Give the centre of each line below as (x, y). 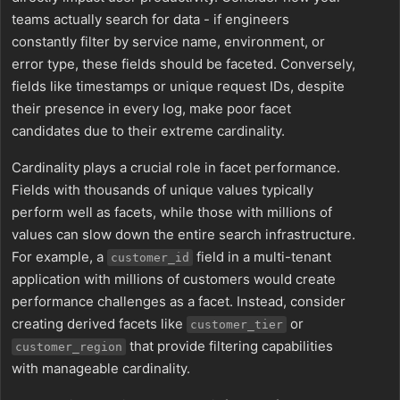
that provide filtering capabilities (229, 346)
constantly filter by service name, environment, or (168, 42)
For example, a (59, 257)
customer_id (150, 258)
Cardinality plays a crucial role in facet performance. (176, 167)
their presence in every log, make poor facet (151, 108)
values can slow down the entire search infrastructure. (183, 234)
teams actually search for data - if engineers (150, 19)
